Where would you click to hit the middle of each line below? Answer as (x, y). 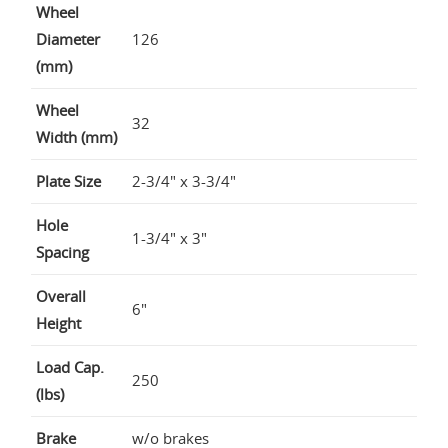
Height (58, 322)
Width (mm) (76, 136)
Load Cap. (70, 366)
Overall (61, 295)
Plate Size (68, 180)
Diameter (68, 38)
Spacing (62, 251)
